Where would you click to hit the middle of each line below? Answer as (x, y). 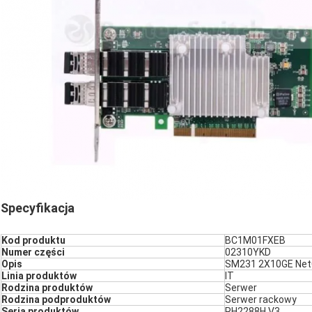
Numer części (33, 252)
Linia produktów (39, 275)
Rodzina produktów (47, 287)
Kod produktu (33, 240)
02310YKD (248, 252)
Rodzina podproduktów (56, 299)
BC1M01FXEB (255, 240)
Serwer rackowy (261, 299)
